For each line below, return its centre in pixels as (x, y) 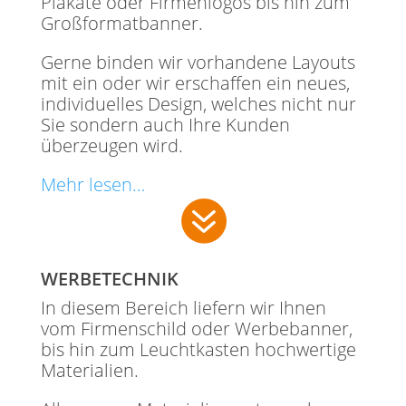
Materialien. (89, 371)
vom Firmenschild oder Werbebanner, (196, 329)
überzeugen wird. (111, 146)
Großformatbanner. (121, 24)
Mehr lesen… (92, 185)
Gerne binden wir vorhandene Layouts (198, 63)
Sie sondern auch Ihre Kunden (165, 125)
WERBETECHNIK (109, 279)
